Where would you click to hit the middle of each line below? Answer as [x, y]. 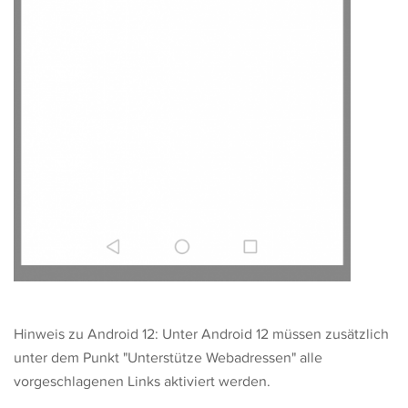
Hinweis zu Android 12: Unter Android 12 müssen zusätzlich [201, 334]
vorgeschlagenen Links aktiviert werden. [142, 382]
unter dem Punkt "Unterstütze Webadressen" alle [168, 358]
